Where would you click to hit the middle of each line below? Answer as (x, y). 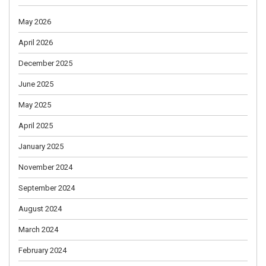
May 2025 (35, 104)
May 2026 (35, 21)
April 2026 (36, 42)
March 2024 (38, 229)
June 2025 (36, 84)
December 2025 (45, 63)
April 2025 (36, 125)
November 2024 (45, 167)
